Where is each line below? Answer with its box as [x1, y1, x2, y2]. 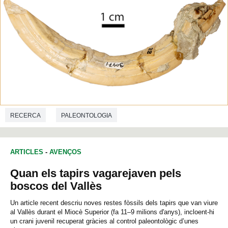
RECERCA [10, 111, 41, 119]
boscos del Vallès [10, 180, 102, 193]
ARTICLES [10, 148, 43, 156]
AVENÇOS [49, 148, 81, 156]
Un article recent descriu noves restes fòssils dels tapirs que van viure [10, 199, 218, 207]
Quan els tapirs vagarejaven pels [10, 167, 181, 180]
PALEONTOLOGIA [61, 111, 112, 119]
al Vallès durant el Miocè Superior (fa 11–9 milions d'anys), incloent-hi [10, 208, 214, 216]
